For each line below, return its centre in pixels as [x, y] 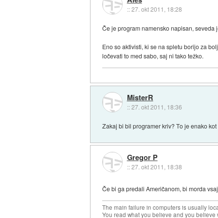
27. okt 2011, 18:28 [156, 9]
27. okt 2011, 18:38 [156, 166]
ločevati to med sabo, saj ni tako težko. [153, 55]
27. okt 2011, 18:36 [156, 107]
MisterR [140, 98]
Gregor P [142, 157]
